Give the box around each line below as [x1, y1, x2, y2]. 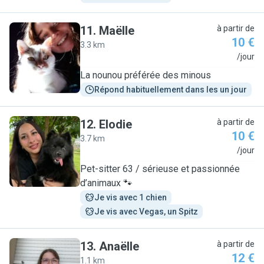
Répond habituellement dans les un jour [94, 85, 247, 94]
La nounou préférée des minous [80, 70, 211, 81]
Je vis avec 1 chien [94, 193, 167, 202]
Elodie [99, 117, 132, 131]
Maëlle [99, 24, 134, 38]
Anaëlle [99, 239, 139, 253]
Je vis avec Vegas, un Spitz [94, 207, 198, 216]
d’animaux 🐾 [80, 177, 133, 189]
